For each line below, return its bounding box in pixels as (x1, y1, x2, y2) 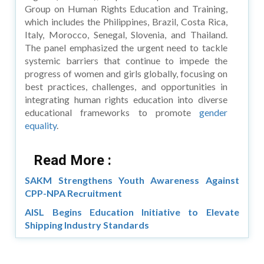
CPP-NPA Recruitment (25, 187, 123, 199)
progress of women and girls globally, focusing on (25, 67, 227, 79)
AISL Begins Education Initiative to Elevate (25, 206, 239, 217)
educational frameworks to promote (25, 106, 199, 118)
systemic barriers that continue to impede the (25, 54, 227, 66)
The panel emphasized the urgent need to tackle (25, 41, 227, 53)
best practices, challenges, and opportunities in (25, 80, 227, 92)
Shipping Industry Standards (25, 219, 150, 230)
